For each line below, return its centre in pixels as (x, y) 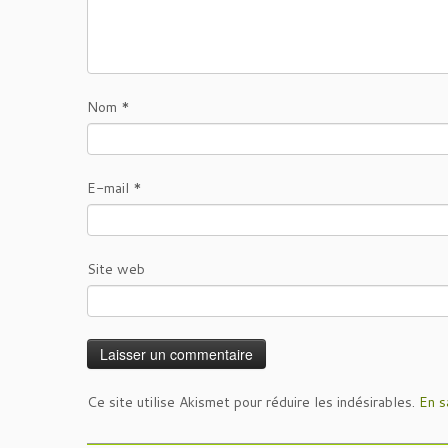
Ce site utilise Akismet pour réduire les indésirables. (253, 402)
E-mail (110, 188)
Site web (116, 269)
